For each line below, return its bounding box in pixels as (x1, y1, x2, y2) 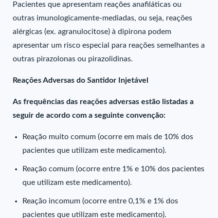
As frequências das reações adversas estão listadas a (13, 98, 194, 106)
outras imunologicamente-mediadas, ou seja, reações (13, 14, 193, 22)
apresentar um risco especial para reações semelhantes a (13, 41, 205, 49)
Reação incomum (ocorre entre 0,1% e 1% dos (22, 197, 179, 205)
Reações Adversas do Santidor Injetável (13, 76, 149, 84)
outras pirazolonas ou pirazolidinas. (13, 55, 133, 63)
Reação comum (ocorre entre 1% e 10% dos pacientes (22, 165, 205, 173)
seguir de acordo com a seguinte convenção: (13, 111, 166, 119)
